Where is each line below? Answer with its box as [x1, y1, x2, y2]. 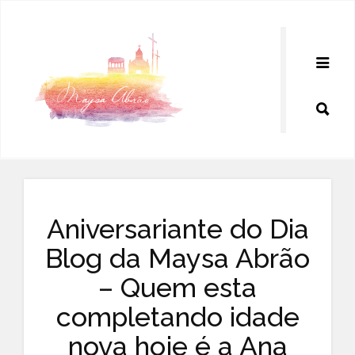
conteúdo [19, 41, 55, 50]
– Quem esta [98, 272, 257, 303]
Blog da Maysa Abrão [45, 242, 310, 274]
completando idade [55, 301, 300, 333]
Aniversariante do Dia [46, 213, 309, 245]
